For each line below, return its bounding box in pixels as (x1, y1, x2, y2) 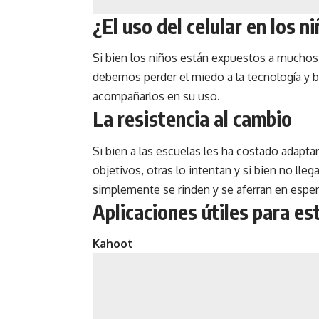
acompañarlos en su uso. (93, 89, 220, 104)
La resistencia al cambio (93, 106, 292, 132)
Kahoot (93, 236, 133, 251)
